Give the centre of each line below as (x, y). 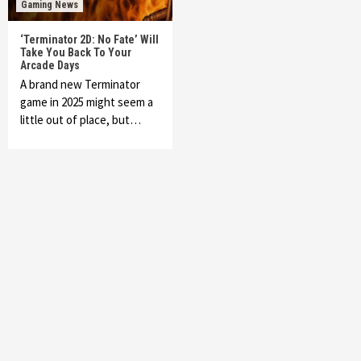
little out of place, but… (81, 120)
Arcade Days (50, 65)
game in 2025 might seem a (87, 102)
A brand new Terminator (80, 84)
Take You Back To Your (76, 52)
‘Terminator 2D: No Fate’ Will (89, 39)
